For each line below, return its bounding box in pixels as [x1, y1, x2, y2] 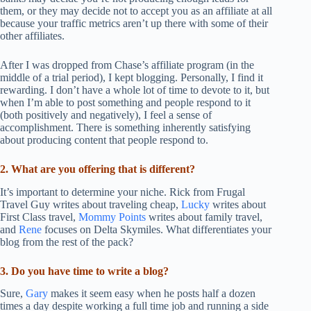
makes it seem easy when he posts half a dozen [48, 287, 255, 300]
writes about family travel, [146, 210, 262, 223]
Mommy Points [78, 210, 146, 223]
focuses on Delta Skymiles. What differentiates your [42, 223, 271, 235]
